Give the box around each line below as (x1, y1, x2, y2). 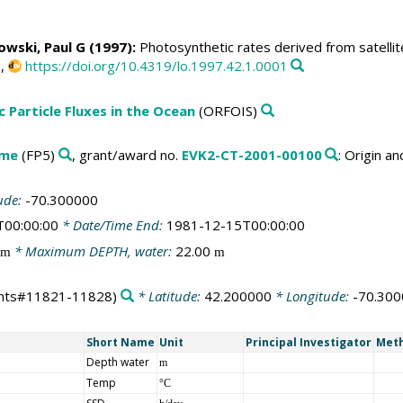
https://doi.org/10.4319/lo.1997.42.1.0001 (24, 57, 288, 76)
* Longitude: (271, 287, 353, 306)
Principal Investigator (245, 334, 372, 350)
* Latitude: (133, 287, 204, 306)
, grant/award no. (71, 146, 182, 165)
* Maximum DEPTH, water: (10, 241, 175, 260)
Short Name (85, 334, 155, 350)
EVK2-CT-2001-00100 (181, 146, 322, 165)
